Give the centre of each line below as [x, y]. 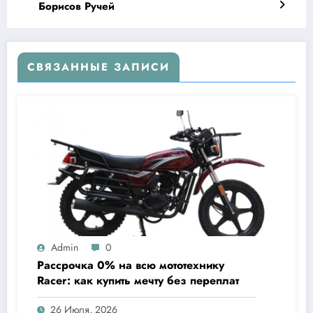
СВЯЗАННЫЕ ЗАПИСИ [99, 67]
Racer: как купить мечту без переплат [138, 281]
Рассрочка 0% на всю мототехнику [131, 265]
